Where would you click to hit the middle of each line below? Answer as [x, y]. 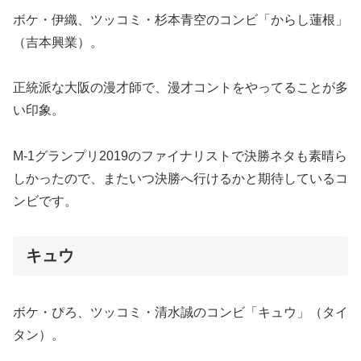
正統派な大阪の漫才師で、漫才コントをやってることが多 [180, 88]
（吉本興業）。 [58, 42]
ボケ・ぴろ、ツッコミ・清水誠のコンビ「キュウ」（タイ [180, 313]
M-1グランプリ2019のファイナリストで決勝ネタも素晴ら [180, 156]
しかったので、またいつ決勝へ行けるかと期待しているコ [180, 179]
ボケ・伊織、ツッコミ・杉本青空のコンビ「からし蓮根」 [180, 19]
